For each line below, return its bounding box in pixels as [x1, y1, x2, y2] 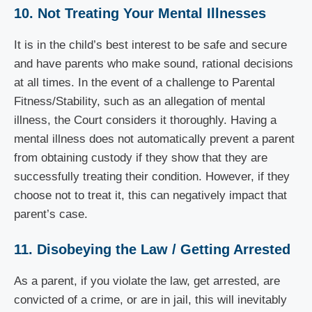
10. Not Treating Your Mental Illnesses [14, 5, 266, 21]
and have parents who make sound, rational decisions [14, 56, 293, 70]
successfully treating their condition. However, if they [14, 169, 290, 183]
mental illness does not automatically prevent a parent [14, 132, 295, 146]
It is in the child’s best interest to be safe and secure [14, 38, 287, 52]
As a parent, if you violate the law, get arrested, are [14, 274, 280, 288]
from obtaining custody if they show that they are [14, 150, 267, 164]
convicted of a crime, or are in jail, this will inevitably [14, 293, 287, 306]
